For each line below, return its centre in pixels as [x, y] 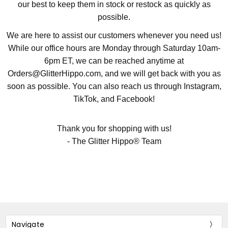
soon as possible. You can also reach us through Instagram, [114, 87]
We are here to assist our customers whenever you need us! [114, 36]
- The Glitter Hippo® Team [114, 141]
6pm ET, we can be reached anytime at [114, 61]
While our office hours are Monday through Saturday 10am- [114, 48]
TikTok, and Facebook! [114, 99]
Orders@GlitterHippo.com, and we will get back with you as [114, 74]
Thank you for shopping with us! [114, 129]
